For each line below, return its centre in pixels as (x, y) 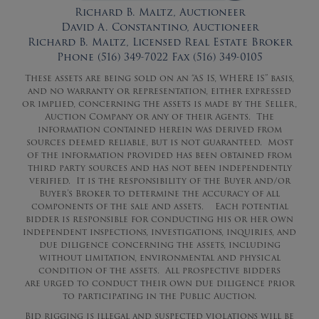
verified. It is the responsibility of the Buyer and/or (159, 180)
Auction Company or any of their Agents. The (159, 116)
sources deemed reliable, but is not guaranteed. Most (159, 142)
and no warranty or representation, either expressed (159, 90)
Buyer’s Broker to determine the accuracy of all (159, 193)
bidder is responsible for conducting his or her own (159, 219)
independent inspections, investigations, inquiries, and (159, 231)
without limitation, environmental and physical (159, 257)
